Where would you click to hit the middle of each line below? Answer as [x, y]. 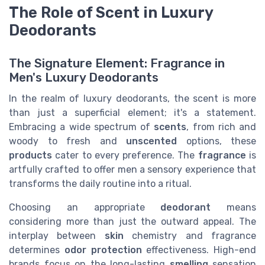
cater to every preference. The [125, 155]
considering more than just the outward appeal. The [132, 221]
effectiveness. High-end [199, 250]
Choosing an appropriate [85, 207]
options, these [216, 141]
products [30, 155]
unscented [151, 141]
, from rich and [221, 127]
